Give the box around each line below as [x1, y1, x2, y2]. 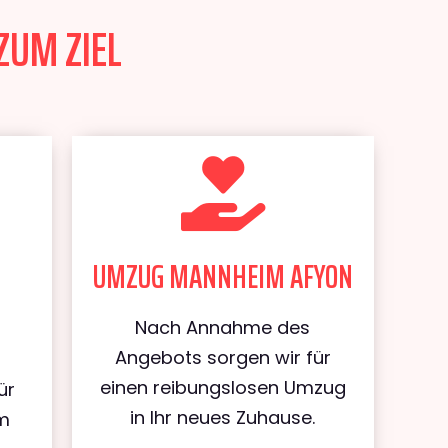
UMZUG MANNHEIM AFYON [92, 252, 353, 302]
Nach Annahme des [135, 315, 311, 340]
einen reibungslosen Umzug [99, 375, 346, 400]
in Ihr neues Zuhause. [130, 405, 316, 430]
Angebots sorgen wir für [114, 345, 331, 370]
